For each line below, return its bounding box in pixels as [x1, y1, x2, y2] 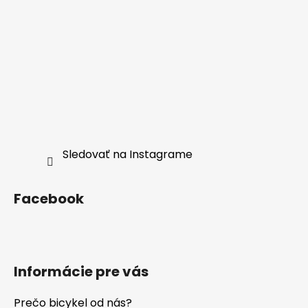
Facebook [14, 189, 84, 209]
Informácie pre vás [14, 262, 148, 282]
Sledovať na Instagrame [62, 146, 192, 163]
